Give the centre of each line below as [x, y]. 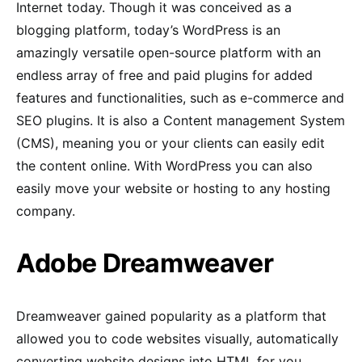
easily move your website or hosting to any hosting [173, 188]
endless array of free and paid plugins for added [164, 75]
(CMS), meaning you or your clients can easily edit [170, 143]
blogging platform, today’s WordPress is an [148, 29]
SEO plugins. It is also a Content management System [181, 120]
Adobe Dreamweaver [145, 263]
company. [46, 210]
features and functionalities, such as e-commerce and [180, 97]
